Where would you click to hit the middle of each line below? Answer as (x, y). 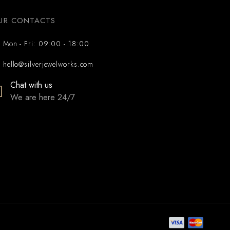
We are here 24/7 (43, 98)
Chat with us (32, 85)
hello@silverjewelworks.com (48, 64)
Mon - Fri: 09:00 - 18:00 (46, 44)
